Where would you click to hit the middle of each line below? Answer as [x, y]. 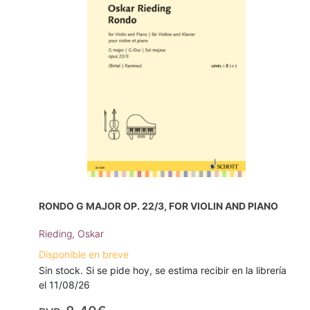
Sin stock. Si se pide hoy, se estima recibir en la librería [163, 271]
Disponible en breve [84, 255]
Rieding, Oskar [71, 234]
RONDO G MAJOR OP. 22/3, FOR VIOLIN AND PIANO [158, 206]
